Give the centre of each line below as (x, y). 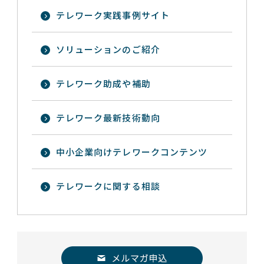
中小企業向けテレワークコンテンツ (132, 152)
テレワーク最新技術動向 (108, 118)
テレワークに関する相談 (108, 186)
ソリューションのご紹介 (108, 49)
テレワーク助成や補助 (103, 83)
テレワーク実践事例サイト (113, 15)
